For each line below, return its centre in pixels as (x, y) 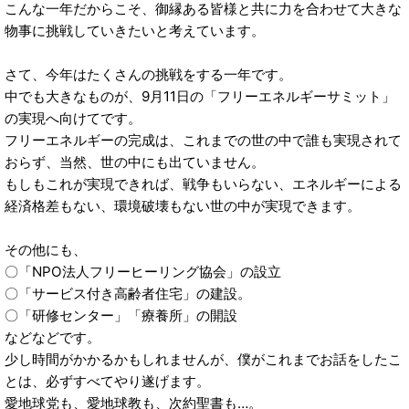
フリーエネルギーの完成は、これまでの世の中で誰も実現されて (203, 141)
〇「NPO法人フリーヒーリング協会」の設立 (143, 272)
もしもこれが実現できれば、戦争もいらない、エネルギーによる (203, 184)
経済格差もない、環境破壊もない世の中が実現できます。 (183, 206)
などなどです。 (52, 338)
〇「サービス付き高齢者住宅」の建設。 (128, 294)
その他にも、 (46, 250)
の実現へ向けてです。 (73, 119)
